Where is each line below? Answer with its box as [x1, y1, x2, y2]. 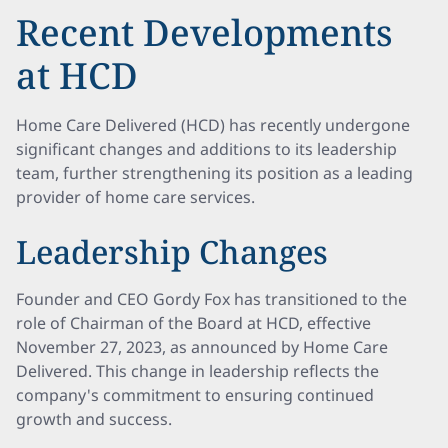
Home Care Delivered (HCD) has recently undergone [16, 114, 410, 136]
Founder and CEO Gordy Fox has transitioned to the [16, 288, 407, 310]
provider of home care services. [16, 186, 255, 208]
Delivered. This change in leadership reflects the [16, 360, 379, 382]
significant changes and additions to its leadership [16, 138, 397, 160]
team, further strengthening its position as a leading [16, 162, 413, 184]
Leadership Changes [16, 230, 328, 273]
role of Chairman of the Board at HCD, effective [16, 312, 371, 334]
